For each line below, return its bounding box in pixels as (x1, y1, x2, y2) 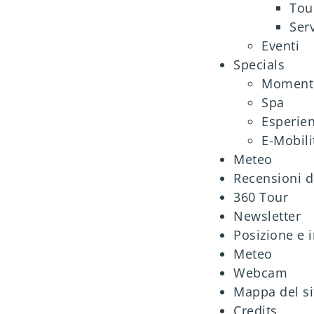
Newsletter (233, 207, 301, 224)
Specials (233, 55, 285, 73)
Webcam (233, 264, 288, 281)
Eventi (261, 36, 300, 54)
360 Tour (233, 188, 289, 205)
